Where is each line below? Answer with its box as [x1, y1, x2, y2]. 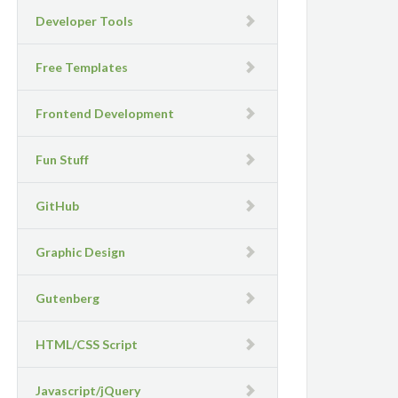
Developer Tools [36, 12, 134, 28]
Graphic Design [36, 243, 126, 259]
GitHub [36, 197, 80, 213]
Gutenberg [36, 290, 100, 306]
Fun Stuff [36, 151, 90, 167]
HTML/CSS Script [36, 336, 139, 352]
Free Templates [36, 59, 129, 75]
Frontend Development [36, 105, 175, 121]
